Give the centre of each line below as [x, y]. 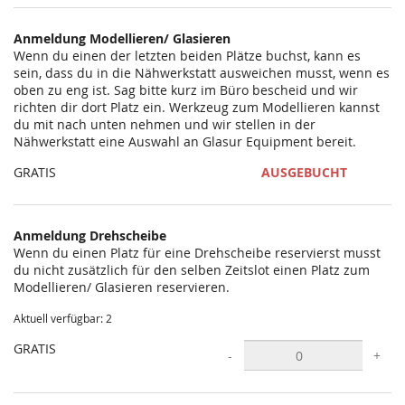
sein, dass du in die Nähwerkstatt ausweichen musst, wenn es [202, 73]
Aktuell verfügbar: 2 [63, 319]
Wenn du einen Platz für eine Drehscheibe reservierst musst [197, 253]
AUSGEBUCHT [304, 172]
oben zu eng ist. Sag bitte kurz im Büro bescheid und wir [186, 90]
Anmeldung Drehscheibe [90, 235]
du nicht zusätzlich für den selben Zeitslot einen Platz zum [192, 270]
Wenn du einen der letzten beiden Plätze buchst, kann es [187, 56]
